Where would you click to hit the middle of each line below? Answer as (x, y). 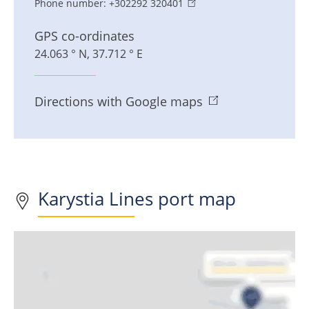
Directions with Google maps (119, 102)
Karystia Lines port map (137, 199)
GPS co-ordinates (84, 36)
